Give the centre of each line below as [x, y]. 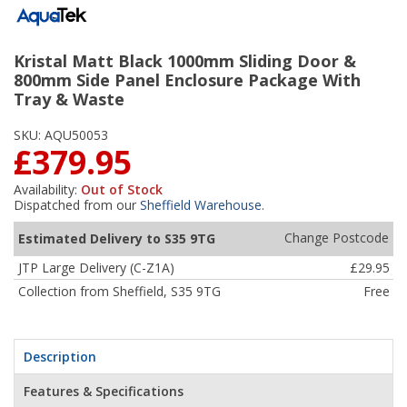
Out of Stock [122, 189]
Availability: [45, 189]
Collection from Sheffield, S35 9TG [119, 291]
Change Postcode [336, 238]
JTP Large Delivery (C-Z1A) [96, 267]
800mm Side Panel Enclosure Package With [187, 79]
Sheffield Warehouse [201, 204]
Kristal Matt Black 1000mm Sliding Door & [185, 60]
